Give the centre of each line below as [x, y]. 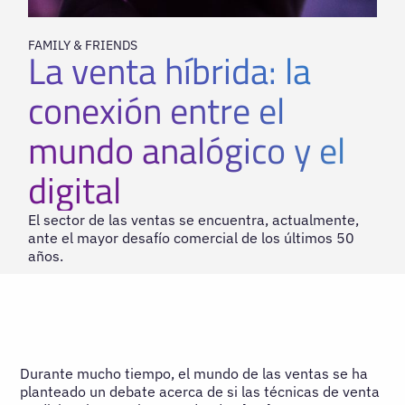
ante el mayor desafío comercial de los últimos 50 [192, 237]
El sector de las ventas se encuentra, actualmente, [194, 219]
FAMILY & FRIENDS [83, 45]
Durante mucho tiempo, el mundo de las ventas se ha [194, 373]
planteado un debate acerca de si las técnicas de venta [200, 391]
